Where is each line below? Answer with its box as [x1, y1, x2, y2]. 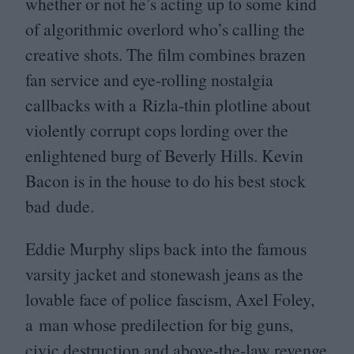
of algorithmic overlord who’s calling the [25, 17, 305, 41]
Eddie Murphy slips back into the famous [25, 236, 307, 260]
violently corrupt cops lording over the [25, 119, 288, 142]
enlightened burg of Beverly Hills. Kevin [25, 144, 303, 168]
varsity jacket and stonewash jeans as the [25, 262, 303, 285]
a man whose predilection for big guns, [25, 312, 293, 336]
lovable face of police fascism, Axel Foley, [25, 287, 314, 311]
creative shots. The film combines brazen [25, 43, 306, 66]
